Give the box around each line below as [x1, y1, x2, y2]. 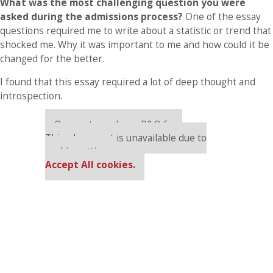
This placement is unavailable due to [45, 132, 207, 144]
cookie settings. [45, 145, 115, 158]
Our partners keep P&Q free [54, 118, 182, 131]
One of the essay [185, 10, 261, 23]
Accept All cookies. [45, 158, 135, 171]
